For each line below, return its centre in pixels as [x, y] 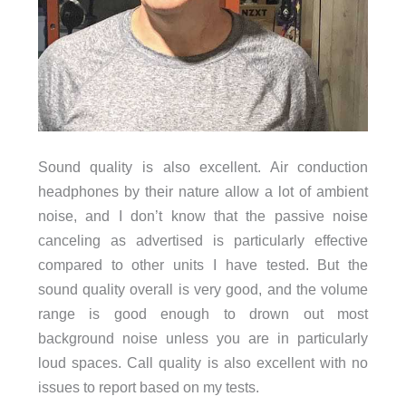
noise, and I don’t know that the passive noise [203, 216]
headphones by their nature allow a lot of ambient [203, 192]
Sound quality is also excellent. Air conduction [203, 167]
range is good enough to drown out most [203, 314]
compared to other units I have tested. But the [203, 265]
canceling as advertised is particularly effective [203, 241]
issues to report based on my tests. [148, 387]
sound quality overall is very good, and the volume [203, 290]
